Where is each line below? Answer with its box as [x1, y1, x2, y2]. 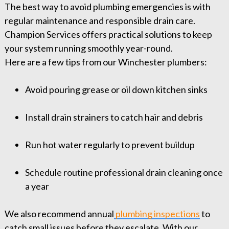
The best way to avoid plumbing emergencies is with [4, 1, 211, 13]
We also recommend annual [4, 208, 114, 220]
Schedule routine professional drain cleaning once [25, 167, 223, 178]
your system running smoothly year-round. [4, 42, 173, 54]
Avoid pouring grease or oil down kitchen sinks [25, 84, 208, 96]
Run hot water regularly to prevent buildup [25, 139, 195, 151]
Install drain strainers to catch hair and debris [25, 111, 203, 123]
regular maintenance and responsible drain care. [4, 15, 195, 27]
